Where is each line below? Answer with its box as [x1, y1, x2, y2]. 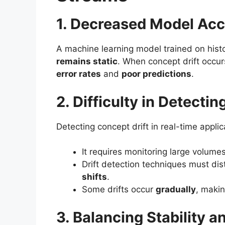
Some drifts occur [82, 184, 156, 195]
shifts [82, 172, 107, 182]
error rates [56, 69, 101, 79]
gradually [156, 184, 196, 195]
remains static [56, 56, 118, 67]
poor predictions [122, 69, 191, 79]
